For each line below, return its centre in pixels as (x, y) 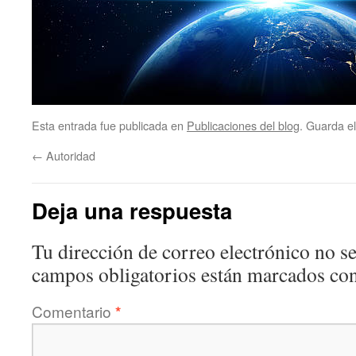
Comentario (74, 311)
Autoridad (69, 155)
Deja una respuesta (132, 210)
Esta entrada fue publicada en (109, 125)
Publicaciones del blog (243, 125)
